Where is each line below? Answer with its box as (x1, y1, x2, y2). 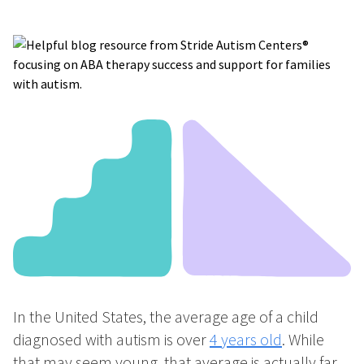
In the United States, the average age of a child (13, 306, 318, 327)
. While (282, 329, 324, 350)
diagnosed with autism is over (13, 329, 210, 350)
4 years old (210, 329, 282, 350)
